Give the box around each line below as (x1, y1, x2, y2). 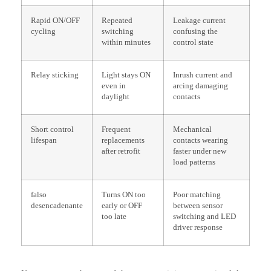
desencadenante (31, 201, 83, 210)
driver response (173, 223, 223, 232)
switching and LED (173, 212, 236, 221)
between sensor (173, 201, 223, 210)
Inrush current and (173, 70, 232, 79)
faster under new (173, 146, 226, 155)
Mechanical (173, 125, 212, 134)
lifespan (31, 135, 57, 145)
